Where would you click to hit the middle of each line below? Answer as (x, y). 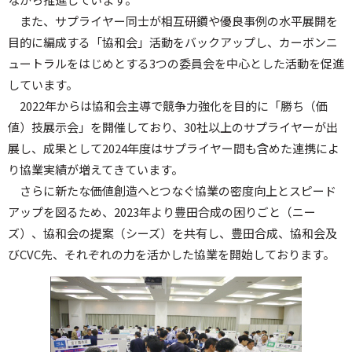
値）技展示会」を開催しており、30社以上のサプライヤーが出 (173, 126)
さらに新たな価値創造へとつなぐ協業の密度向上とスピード (178, 190)
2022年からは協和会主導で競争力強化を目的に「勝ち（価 (174, 105)
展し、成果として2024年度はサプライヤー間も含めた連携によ (174, 148)
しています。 (43, 84)
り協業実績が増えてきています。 (95, 169)
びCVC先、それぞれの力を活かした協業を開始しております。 (171, 254)
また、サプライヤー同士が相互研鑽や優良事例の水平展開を (179, 20)
